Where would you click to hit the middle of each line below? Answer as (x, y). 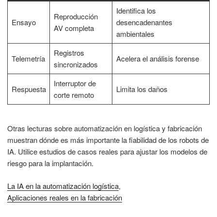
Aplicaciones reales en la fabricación (65, 197)
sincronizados (76, 64)
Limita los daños (142, 89)
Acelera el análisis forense (157, 58)
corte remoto (74, 94)
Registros (69, 52)
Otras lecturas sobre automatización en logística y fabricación (105, 128)
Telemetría (28, 58)
